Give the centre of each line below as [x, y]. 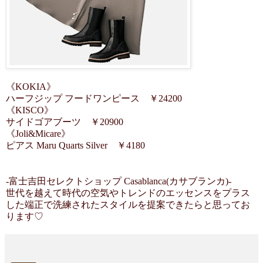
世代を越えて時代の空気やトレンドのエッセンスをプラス [128, 193]
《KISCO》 [30, 110]
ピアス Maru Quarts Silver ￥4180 [75, 145]
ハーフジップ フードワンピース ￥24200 [94, 98]
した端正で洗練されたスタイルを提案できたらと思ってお [128, 204]
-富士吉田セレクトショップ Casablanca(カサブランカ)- [119, 181]
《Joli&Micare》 [38, 133]
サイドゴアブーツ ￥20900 [65, 122]
